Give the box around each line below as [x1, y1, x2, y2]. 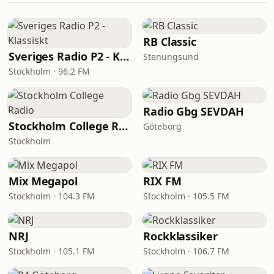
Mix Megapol [9, 174, 78, 188]
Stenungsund [143, 51, 199, 62]
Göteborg [143, 120, 182, 132]
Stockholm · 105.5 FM [143, 190, 229, 202]
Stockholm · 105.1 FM [9, 245, 95, 257]
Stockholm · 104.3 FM [9, 190, 95, 202]
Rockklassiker [143, 229, 218, 243]
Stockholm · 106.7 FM [143, 245, 229, 257]
